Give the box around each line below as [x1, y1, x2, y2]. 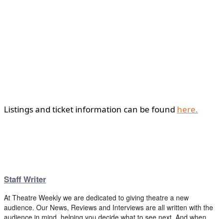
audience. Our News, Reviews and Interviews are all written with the [4, 202, 213, 213]
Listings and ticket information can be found [4, 103, 177, 115]
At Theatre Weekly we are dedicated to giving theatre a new [4, 193, 189, 203]
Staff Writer [4, 174, 46, 185]
